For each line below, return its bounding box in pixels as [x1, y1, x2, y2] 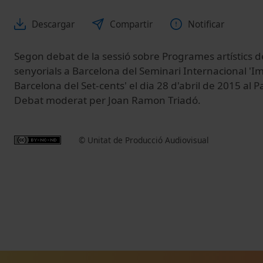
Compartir [110, 18, 153, 31]
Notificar [188, 18, 224, 31]
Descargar [32, 18, 75, 31]
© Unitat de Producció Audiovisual [79, 134, 209, 146]
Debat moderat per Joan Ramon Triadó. [14, 93, 201, 107]
